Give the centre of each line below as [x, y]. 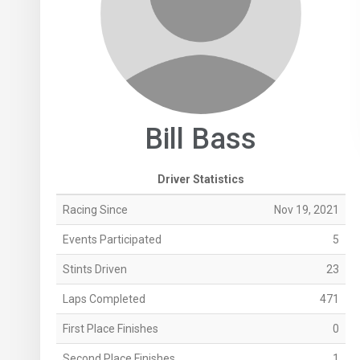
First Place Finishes [110, 329]
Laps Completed [104, 299]
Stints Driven [94, 270]
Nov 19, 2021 [306, 210]
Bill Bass [201, 139]
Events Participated [112, 240]
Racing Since [95, 210]
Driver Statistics [200, 180]
